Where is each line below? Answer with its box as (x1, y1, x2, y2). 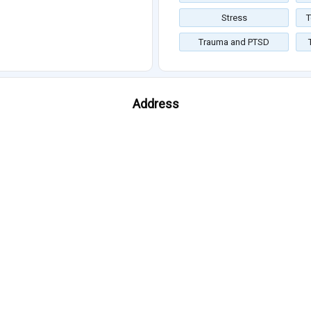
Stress (221, 12, 247, 24)
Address (132, 96, 179, 112)
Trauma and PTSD (199, 37, 269, 48)
